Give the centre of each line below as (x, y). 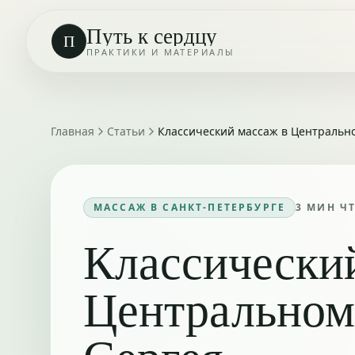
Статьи (126, 131)
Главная (73, 131)
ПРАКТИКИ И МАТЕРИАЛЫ (160, 52)
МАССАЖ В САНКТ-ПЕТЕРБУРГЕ (189, 207)
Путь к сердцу (152, 35)
